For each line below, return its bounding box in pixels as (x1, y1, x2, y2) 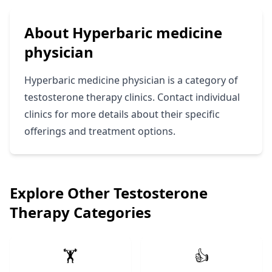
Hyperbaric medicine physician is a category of (24, 73, 238, 87)
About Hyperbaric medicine (24, 22, 222, 42)
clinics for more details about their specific (24, 107, 220, 121)
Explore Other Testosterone (10, 183, 208, 203)
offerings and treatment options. (24, 124, 175, 138)
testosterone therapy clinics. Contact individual (24, 90, 240, 104)
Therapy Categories (10, 202, 151, 222)
